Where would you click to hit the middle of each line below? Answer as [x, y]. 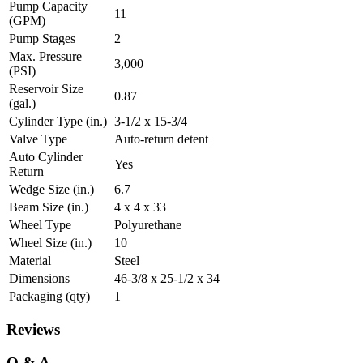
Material [30, 260]
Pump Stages [42, 38]
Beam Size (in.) [49, 207]
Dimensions [39, 278]
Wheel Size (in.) [50, 242]
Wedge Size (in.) [51, 189]
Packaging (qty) [49, 296]
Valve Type [38, 139]
